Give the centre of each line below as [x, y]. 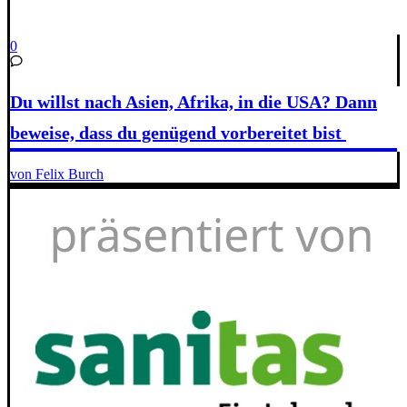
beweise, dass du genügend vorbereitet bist [178, 132]
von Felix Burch [57, 174]
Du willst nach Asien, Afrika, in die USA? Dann [194, 101]
